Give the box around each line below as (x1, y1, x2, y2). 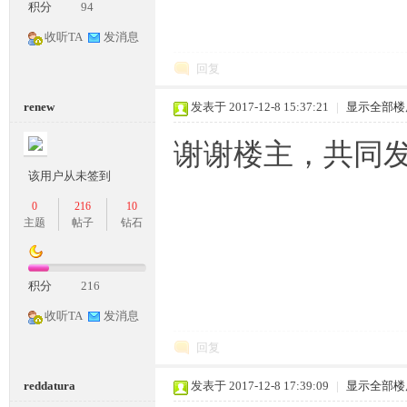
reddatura (24, 379, 75, 393)
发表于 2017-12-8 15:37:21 (191, 100, 329, 114)
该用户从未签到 (28, 169, 111, 184)
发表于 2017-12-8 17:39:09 (191, 379, 329, 393)
